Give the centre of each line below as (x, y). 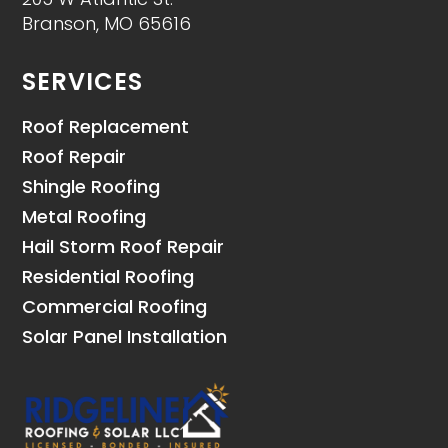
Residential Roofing (108, 277)
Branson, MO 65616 (107, 24)
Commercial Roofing (115, 307)
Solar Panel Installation (125, 337)
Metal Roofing (84, 217)
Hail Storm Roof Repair (123, 247)
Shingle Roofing (91, 187)
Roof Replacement (106, 127)
